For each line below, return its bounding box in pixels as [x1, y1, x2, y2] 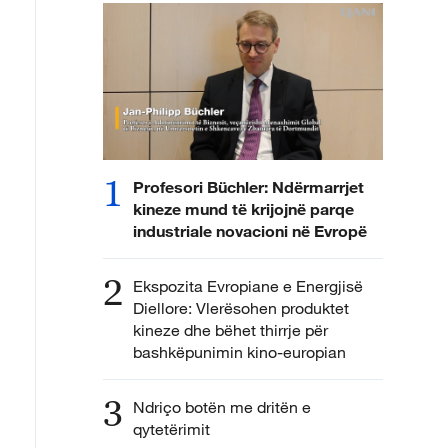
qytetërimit [133, 419, 210, 440]
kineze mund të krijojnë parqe [133, 199, 354, 219]
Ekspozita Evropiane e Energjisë [133, 276, 363, 297]
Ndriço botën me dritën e [133, 397, 311, 418]
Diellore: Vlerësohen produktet [133, 298, 349, 319]
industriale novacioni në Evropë [133, 221, 367, 241]
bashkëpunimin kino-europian [133, 342, 346, 363]
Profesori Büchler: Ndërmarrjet [133, 177, 364, 197]
